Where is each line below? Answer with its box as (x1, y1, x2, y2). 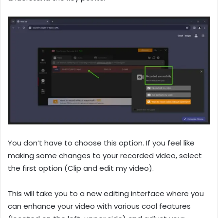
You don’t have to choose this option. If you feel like (8, 138, 195, 148)
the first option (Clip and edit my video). (8, 163, 154, 174)
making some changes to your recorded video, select (8, 150, 202, 161)
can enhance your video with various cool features (8, 201, 191, 212)
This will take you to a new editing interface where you (8, 188, 204, 199)
